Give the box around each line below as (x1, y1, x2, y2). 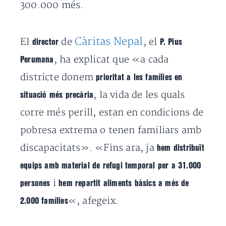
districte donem (20, 72, 96, 83)
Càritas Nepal (75, 35, 143, 48)
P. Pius (159, 38, 183, 46)
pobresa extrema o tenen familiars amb (20, 125, 202, 136)
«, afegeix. (68, 195, 119, 207)
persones (20, 180, 50, 187)
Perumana (20, 56, 54, 64)
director (32, 38, 62, 46)
